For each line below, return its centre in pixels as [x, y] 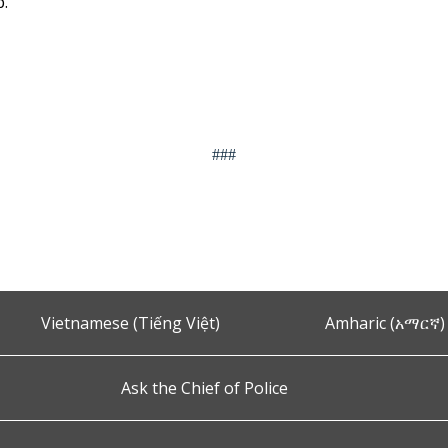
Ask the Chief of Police [204, 388]
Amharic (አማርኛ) [384, 323]
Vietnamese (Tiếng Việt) [131, 323]
